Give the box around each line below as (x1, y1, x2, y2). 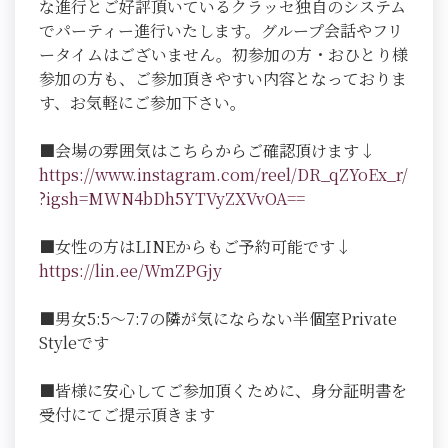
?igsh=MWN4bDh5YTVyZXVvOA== (39, 187, 305, 211)
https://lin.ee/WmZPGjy (39, 259, 222, 283)
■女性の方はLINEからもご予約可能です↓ (39, 235, 351, 259)
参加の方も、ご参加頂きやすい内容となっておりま (39, 67, 407, 91)
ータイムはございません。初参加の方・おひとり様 (39, 43, 408, 67)
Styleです (39, 331, 109, 355)
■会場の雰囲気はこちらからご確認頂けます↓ (39, 139, 375, 163)
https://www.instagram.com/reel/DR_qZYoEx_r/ (39, 163, 408, 187)
